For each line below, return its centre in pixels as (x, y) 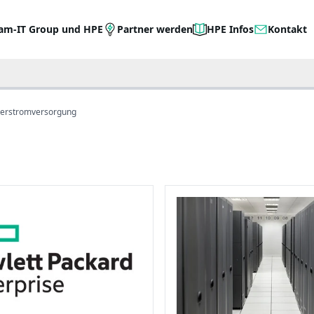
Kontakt (288, 29)
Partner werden (155, 29)
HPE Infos (231, 29)
